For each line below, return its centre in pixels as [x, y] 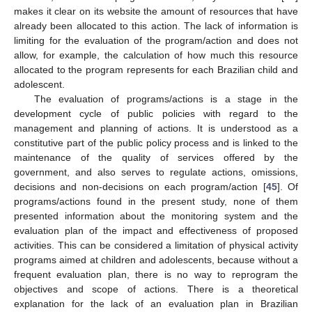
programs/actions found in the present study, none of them [156, 202]
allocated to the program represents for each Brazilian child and [156, 70]
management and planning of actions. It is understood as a [156, 128]
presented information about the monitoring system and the [156, 216]
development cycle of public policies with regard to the [156, 114]
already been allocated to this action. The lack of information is [156, 26]
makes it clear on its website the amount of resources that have [156, 11]
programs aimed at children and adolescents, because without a [156, 260]
